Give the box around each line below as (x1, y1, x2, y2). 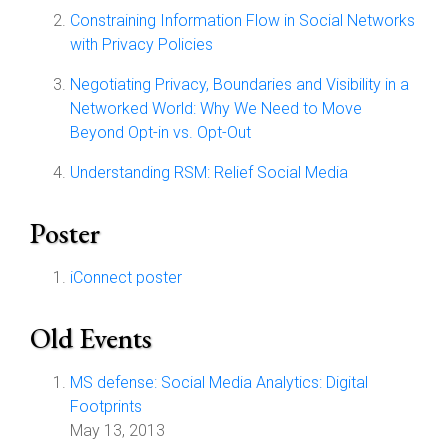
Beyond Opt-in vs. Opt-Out (70, 123, 251, 142)
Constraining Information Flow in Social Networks (70, 11, 415, 30)
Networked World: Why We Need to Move (70, 99, 362, 118)
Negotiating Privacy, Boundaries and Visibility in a (70, 75, 409, 94)
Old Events (30, 320, 152, 356)
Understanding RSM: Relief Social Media (70, 163, 348, 182)
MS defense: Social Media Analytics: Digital (70, 373, 368, 392)
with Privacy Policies (70, 35, 213, 54)
